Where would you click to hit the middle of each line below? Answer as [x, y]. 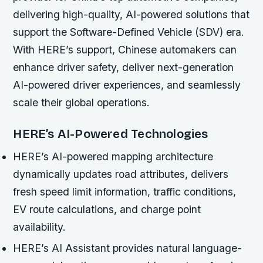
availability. [40, 227]
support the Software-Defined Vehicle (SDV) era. [129, 32]
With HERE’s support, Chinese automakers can [125, 50]
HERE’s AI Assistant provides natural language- [128, 248]
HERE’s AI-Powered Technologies [111, 134]
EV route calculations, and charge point [107, 210]
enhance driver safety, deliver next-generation [124, 68]
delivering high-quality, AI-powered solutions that [131, 15]
